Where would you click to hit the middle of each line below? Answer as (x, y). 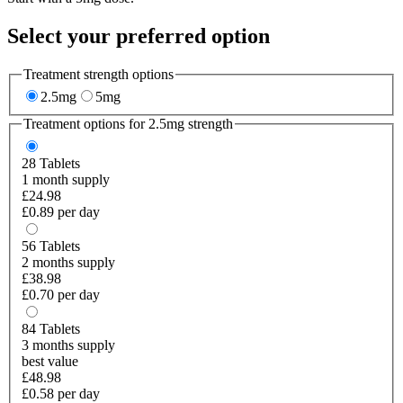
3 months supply (68, 345)
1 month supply (66, 179)
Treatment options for (86, 124)
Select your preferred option (139, 36)
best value (50, 361)
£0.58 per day (61, 393)
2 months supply (68, 262)
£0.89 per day (61, 211)
